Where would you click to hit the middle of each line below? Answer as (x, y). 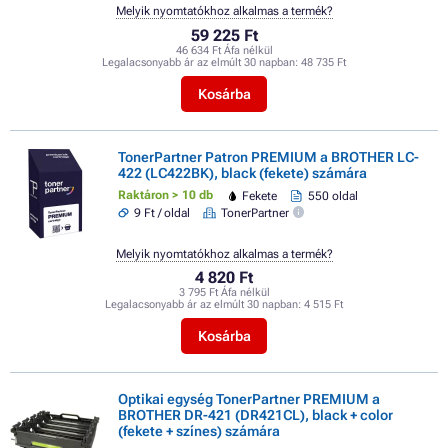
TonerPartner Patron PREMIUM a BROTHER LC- (268, 156)
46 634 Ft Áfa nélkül (224, 50)
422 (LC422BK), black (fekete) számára (242, 172)
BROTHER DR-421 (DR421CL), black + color (255, 415)
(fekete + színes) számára (199, 431)
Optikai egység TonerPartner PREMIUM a (249, 399)
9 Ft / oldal (162, 213)
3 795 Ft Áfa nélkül (224, 293)
